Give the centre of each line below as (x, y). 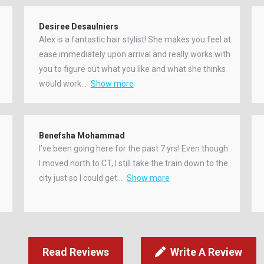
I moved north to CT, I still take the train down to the (133, 163)
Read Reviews (76, 252)
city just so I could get (78, 178)
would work (60, 83)
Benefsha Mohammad (82, 135)
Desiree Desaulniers (78, 26)
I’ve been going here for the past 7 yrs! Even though (133, 148)
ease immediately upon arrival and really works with (134, 54)
